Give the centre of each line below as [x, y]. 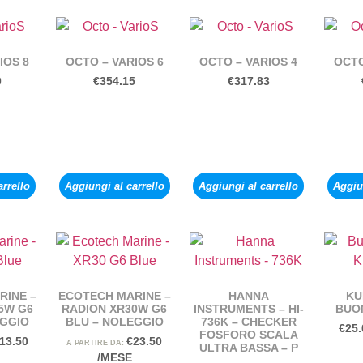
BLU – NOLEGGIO [114, 322]
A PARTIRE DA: [97, 343]
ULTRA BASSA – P [248, 348]
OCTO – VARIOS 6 [114, 62]
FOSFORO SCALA [248, 335]
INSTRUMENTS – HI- [248, 309]
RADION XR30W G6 [115, 309]
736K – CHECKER [248, 322]
